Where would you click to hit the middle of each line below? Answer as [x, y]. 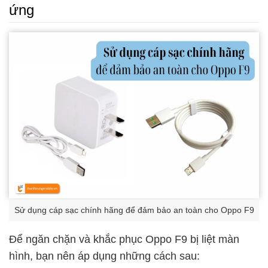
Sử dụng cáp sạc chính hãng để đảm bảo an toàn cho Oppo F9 [134, 210]
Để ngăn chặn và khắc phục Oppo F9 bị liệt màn [124, 240]
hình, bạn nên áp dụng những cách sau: [104, 256]
